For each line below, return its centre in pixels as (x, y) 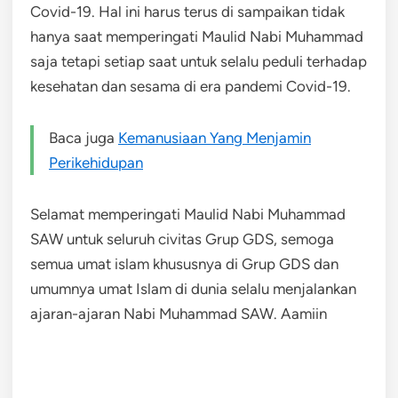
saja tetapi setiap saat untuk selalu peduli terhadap (199, 62)
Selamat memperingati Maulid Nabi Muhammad (188, 215)
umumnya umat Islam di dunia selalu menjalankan (193, 289)
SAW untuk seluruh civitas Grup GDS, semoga (182, 239)
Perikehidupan (96, 163)
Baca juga (84, 138)
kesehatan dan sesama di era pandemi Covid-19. (191, 87)
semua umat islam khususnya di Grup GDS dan (184, 264)
